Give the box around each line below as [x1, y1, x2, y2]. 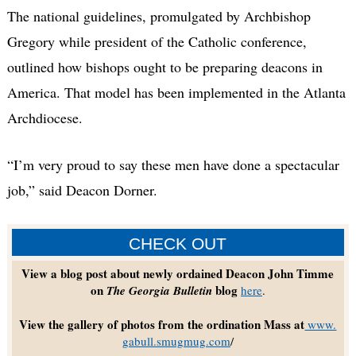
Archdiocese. [6, 107, 83, 127]
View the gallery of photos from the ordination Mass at [19, 315, 305, 334]
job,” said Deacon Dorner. [6, 180, 157, 199]
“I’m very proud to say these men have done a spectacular [6, 154, 339, 174]
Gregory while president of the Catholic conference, [6, 31, 307, 51]
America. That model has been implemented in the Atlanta [6, 82, 346, 102]
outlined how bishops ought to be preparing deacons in [6, 56, 323, 76]
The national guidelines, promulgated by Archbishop [6, 6, 311, 25]
